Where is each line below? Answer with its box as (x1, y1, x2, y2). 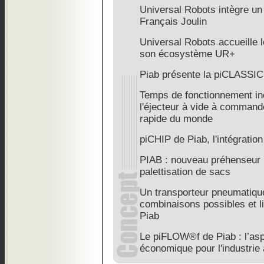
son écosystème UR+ (140, 48, 235, 60)
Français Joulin (140, 16, 207, 27)
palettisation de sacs (140, 166, 230, 177)
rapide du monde (140, 113, 213, 124)
